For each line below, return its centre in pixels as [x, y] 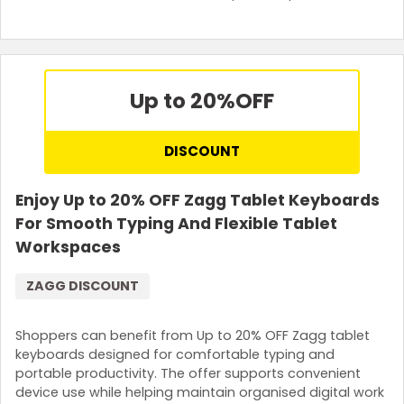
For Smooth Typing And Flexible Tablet [176, 223]
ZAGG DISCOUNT [83, 285]
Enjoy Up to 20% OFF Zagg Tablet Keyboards [197, 200]
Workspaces [68, 247]
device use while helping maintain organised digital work [200, 392]
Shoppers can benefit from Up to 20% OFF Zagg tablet [193, 335]
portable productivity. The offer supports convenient [188, 373]
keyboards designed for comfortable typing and [175, 354]
